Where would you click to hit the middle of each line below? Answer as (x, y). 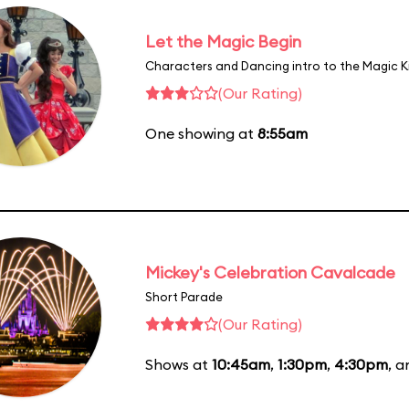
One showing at (201, 133)
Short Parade (184, 296)
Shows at (178, 364)
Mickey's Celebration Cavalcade (270, 272)
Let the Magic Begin (223, 41)
